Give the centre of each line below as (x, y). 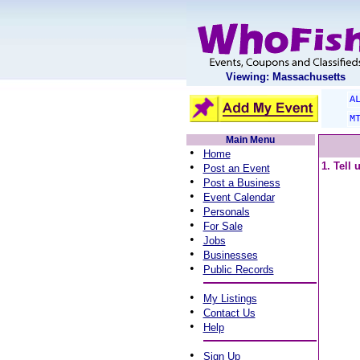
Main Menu (250, 140)
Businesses (230, 255)
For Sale (223, 226)
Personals (226, 212)
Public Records (238, 270)
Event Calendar (239, 197)
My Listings (230, 299)
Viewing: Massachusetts (286, 77)
